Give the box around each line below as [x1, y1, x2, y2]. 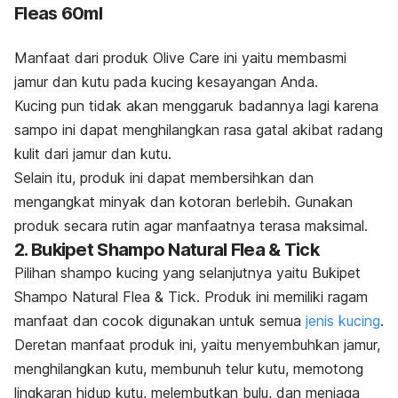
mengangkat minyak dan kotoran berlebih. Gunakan [14, 193, 353, 211]
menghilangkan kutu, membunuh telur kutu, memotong [14, 360, 363, 378]
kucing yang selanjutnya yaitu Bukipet [112, 264, 361, 283]
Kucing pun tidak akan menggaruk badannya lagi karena [14, 97, 378, 115]
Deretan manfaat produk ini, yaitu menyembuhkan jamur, [14, 336, 380, 354]
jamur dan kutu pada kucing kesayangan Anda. [14, 73, 318, 92]
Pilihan [14, 264, 60, 283]
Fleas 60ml [14, 3, 102, 25]
